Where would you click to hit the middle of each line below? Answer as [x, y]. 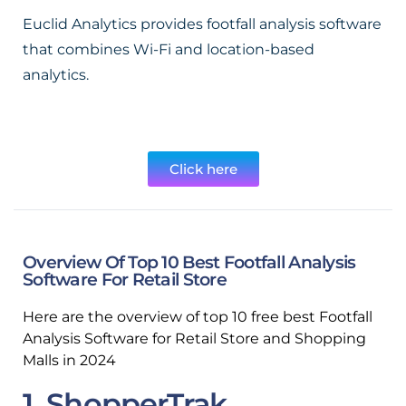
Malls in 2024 [69, 360]
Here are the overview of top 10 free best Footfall [198, 317]
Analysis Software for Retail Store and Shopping [194, 338]
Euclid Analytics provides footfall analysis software [202, 24]
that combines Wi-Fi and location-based [169, 49]
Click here [203, 169]
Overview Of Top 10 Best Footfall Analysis [189, 262]
